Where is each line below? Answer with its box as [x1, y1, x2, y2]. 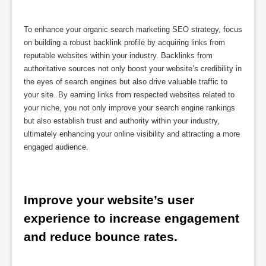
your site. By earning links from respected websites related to [24, 90, 235, 99]
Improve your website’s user [24, 193, 194, 207]
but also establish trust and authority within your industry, [24, 116, 220, 125]
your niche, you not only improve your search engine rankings [24, 103, 235, 112]
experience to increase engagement [24, 211, 239, 226]
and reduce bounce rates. [24, 230, 178, 244]
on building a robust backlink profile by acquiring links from [24, 37, 225, 47]
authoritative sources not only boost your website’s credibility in [24, 64, 242, 73]
